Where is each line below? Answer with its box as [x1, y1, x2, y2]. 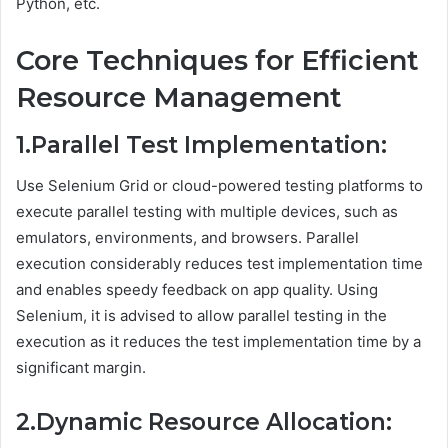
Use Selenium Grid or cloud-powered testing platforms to [16, 175, 423, 195]
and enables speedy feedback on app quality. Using [16, 279, 378, 299]
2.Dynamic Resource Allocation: [16, 407, 392, 436]
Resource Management [16, 80, 342, 114]
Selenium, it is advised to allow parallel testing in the [16, 305, 387, 325]
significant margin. [16, 357, 146, 377]
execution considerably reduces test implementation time [16, 253, 423, 273]
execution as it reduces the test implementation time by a [16, 331, 421, 351]
